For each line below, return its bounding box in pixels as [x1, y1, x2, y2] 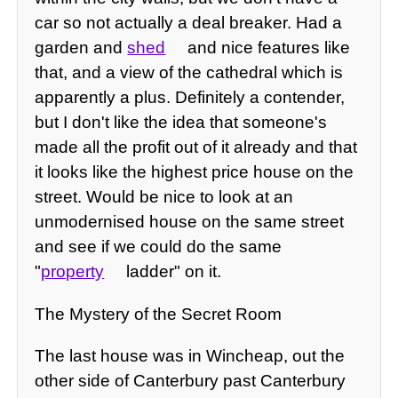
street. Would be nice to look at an [35, 187, 294, 207]
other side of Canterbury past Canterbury [35, 370, 346, 390]
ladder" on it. [121, 262, 221, 282]
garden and [35, 38, 128, 58]
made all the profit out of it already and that [35, 138, 358, 157]
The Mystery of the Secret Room [35, 304, 283, 323]
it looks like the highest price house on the [35, 163, 354, 182]
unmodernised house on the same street [35, 212, 345, 232]
